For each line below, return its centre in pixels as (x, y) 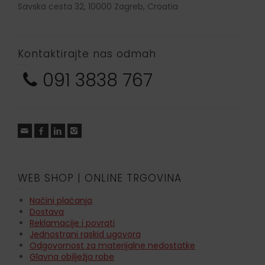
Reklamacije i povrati (72, 223)
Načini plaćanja (61, 201)
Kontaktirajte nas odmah (87, 54)
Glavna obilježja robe (72, 257)
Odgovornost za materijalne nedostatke (112, 246)
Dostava (47, 212)
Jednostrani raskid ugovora (85, 235)
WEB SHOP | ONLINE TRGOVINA (100, 178)
